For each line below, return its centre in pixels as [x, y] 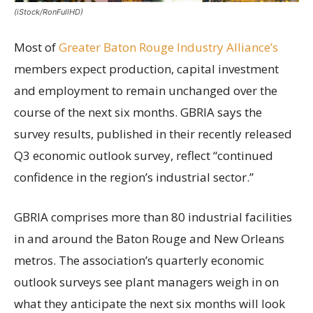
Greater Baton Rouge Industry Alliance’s [168, 47]
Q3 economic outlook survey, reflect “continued [144, 155]
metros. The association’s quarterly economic [139, 260]
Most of [36, 47]
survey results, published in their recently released [153, 133]
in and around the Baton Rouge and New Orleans [149, 238]
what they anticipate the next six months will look [150, 303]
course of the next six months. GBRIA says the [138, 112]
